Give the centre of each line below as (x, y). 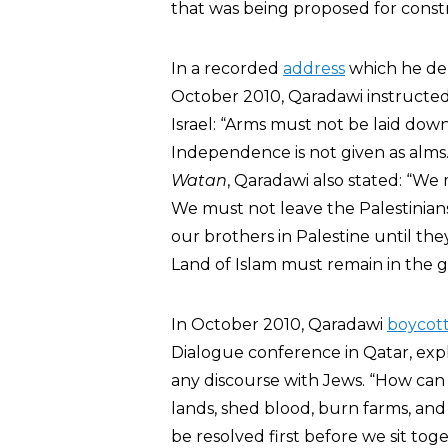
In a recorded (227, 68)
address (314, 68)
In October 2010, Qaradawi (279, 324)
